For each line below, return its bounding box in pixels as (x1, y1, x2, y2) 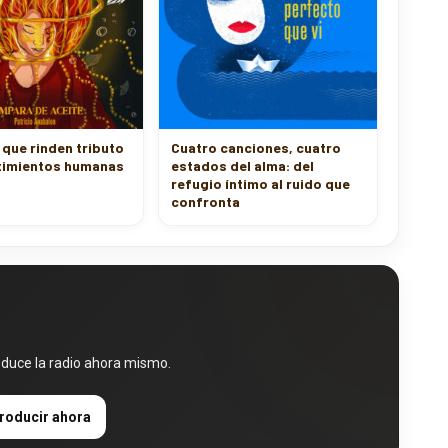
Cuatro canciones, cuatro (171, 124, 341, 141)
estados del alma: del (171, 142, 314, 159)
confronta (171, 178, 240, 195)
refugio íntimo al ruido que (171, 160, 350, 177)
